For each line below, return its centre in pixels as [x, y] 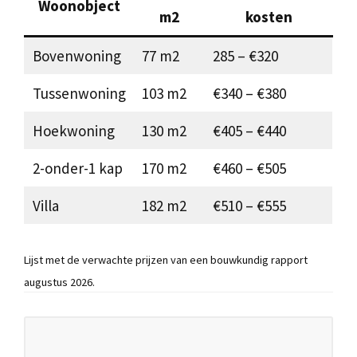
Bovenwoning [76, 55]
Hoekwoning [73, 130]
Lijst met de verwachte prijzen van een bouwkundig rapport [166, 260]
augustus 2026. [59, 282]
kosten [269, 16]
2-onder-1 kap [77, 168]
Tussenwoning [79, 93]
